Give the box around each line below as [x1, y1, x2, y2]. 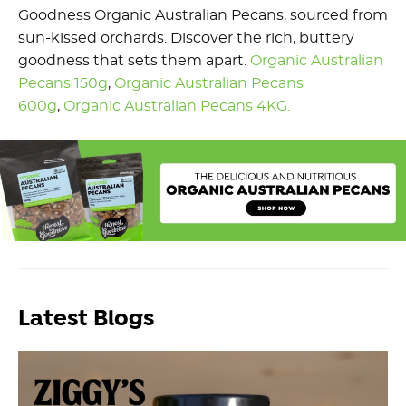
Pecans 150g [18, 76, 108, 92]
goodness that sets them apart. [18, 53, 250, 69]
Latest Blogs [18, 304, 154, 334]
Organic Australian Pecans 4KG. [63, 99, 290, 114]
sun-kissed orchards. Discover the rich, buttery [18, 31, 354, 46]
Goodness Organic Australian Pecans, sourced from [18, 8, 388, 24]
